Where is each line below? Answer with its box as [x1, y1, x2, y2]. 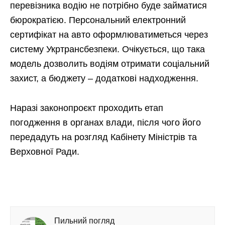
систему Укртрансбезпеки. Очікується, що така [10, 44, 205, 54]
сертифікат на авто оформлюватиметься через [10, 29, 208, 40]
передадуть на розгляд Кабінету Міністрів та [10, 132, 197, 142]
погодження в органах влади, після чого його [10, 117, 201, 128]
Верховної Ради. [10, 146, 79, 157]
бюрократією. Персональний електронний [10, 15, 186, 25]
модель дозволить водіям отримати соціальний [10, 58, 209, 69]
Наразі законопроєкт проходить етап [10, 102, 163, 113]
